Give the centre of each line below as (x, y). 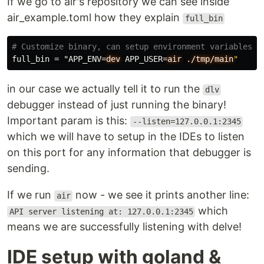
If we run (31, 195)
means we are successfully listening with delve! (124, 227)
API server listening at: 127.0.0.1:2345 (101, 212)
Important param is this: (69, 121)
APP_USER (144, 59)
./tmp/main (210, 59)
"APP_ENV (82, 59)
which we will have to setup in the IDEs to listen (126, 137)
